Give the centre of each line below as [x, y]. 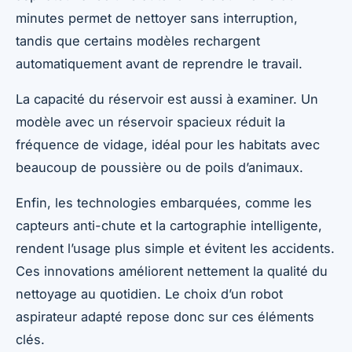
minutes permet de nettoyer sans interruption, [157, 18]
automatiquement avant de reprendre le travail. [159, 64]
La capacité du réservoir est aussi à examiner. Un [167, 99]
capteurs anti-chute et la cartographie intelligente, [169, 226]
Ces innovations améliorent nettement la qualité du [172, 271]
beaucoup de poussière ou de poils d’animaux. [159, 168]
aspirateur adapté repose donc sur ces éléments [165, 317]
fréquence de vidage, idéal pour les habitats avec [168, 145]
